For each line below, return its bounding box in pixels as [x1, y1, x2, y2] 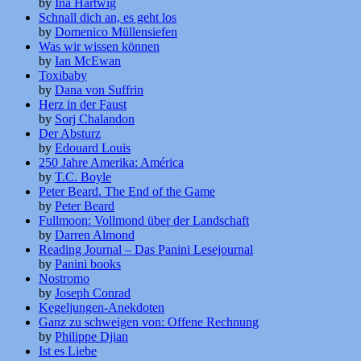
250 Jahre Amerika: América [39, 156, 184, 170]
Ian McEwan [55, 54, 121, 68]
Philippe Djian [55, 330, 128, 344]
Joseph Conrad [55, 286, 131, 301]
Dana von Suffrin [55, 83, 143, 98]
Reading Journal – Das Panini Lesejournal [39, 243, 253, 257]
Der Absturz [39, 127, 101, 141]
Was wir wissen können [39, 39, 160, 54]
